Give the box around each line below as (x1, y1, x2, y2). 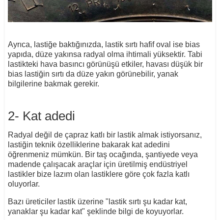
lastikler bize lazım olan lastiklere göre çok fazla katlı (7, 169, 190, 178)
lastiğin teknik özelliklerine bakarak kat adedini (7, 140, 170, 149)
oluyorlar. (7, 179, 40, 188)
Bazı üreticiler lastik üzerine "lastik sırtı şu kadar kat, (7, 197, 187, 206)
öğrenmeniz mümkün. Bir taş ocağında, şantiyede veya (7, 150, 198, 159)
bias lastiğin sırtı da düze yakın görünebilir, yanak (7, 69, 178, 78)
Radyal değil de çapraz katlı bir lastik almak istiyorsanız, (7, 130, 202, 139)
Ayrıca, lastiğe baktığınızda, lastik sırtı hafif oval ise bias (7, 40, 200, 49)
